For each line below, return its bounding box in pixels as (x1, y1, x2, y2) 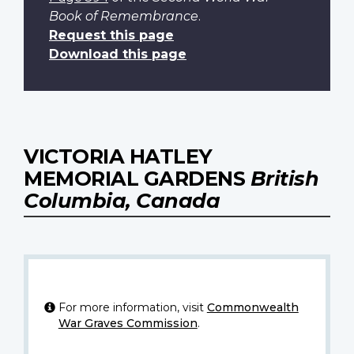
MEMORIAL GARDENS (24, 165, 250, 190)
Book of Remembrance (49, 8, 198, 24)
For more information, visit (58, 299, 207, 314)
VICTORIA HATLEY (24, 143, 213, 168)
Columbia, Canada (24, 187, 220, 213)
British (250, 165, 318, 190)
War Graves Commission (58, 315, 198, 330)
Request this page (49, 27, 174, 43)
